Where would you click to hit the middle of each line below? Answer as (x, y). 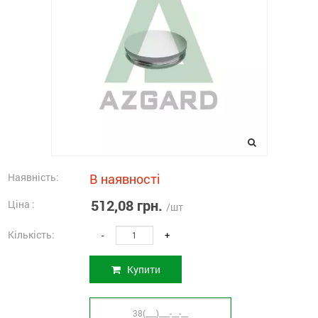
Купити (142, 269)
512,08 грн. (127, 205)
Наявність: (33, 177)
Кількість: (31, 234)
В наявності (125, 179)
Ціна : (21, 204)
